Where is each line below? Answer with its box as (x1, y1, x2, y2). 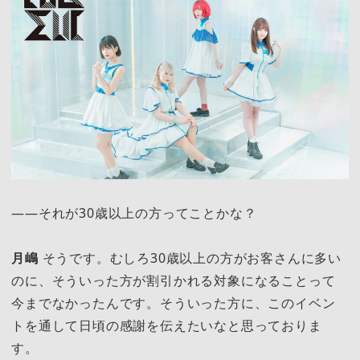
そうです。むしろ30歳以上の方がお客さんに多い (38, 249, 342, 268)
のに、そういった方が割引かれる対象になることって (11, 272, 336, 290)
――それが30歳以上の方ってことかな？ (11, 204, 257, 223)
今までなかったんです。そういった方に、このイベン (11, 294, 336, 313)
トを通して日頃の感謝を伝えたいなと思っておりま (11, 317, 322, 335)
